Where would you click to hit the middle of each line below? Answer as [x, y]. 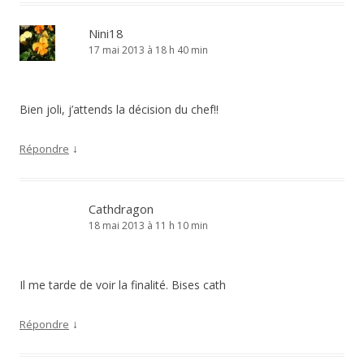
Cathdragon [121, 209]
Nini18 [106, 33]
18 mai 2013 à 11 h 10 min [148, 225]
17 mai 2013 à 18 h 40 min [148, 50]
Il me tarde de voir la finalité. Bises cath [123, 285]
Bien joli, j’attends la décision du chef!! [119, 109]
